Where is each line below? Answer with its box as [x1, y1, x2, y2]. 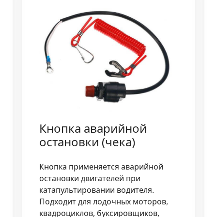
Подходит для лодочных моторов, [39, 196, 168, 207]
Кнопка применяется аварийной [39, 161, 163, 172]
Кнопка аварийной [39, 120, 147, 137]
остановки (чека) [39, 134, 135, 150]
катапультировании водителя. [39, 185, 154, 196]
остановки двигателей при [39, 173, 140, 184]
